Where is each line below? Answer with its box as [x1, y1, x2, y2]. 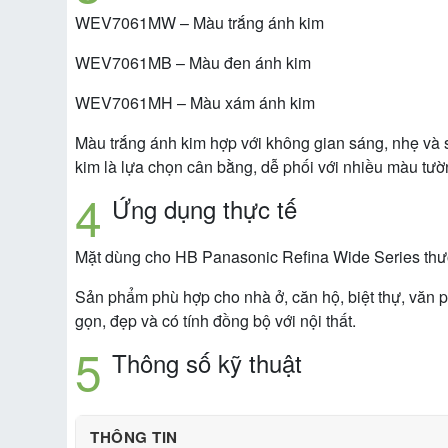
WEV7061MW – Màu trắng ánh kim [75, 11, 324, 35]
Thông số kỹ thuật [112, 345, 302, 381]
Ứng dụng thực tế [112, 191, 297, 227]
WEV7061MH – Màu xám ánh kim [75, 91, 315, 115]
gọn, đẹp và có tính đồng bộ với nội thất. [75, 309, 356, 333]
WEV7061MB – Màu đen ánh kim [75, 51, 311, 75]
